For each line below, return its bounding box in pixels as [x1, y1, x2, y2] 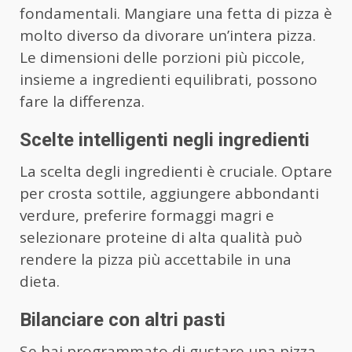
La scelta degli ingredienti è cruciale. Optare [20, 160, 332, 181]
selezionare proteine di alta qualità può [20, 226, 302, 247]
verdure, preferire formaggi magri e [20, 204, 274, 225]
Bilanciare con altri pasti [20, 308, 225, 331]
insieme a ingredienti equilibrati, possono [20, 68, 317, 90]
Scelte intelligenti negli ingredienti [20, 128, 310, 151]
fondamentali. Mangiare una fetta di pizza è [20, 2, 332, 24]
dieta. [20, 270, 60, 291]
